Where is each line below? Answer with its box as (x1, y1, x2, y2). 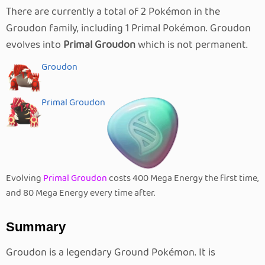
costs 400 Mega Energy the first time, (107, 171, 258, 186)
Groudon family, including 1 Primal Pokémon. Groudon (6, 20, 251, 37)
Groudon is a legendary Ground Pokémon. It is (6, 244, 215, 261)
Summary (6, 219, 66, 235)
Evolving (6, 171, 43, 186)
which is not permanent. (135, 37, 248, 53)
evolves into (6, 37, 63, 53)
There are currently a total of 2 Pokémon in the (6, 4, 220, 20)
